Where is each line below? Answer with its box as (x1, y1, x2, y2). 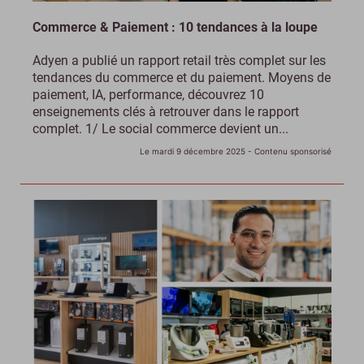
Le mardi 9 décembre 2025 (140, 146, 245, 157)
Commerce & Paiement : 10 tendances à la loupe (32, 19, 318, 36)
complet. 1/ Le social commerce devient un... (32, 121, 288, 137)
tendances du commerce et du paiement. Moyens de (32, 70, 331, 86)
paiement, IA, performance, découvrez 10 (32, 87, 264, 103)
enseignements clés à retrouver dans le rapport (32, 104, 299, 120)
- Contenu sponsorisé (245, 146, 331, 157)
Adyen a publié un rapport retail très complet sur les (32, 53, 326, 69)
